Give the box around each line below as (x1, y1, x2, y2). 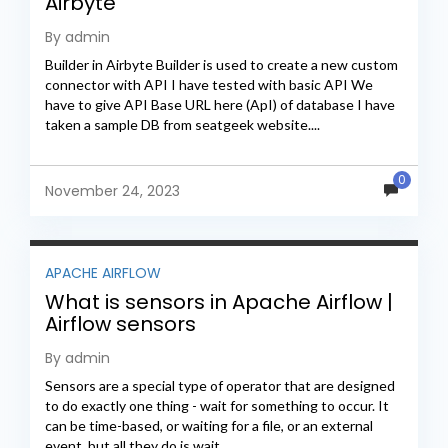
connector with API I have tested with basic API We (45, 76, 373, 94)
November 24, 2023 (45, 181, 180, 202)
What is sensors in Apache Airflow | (45, 287, 393, 316)
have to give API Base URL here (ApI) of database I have (45, 96, 395, 114)
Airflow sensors (45, 309, 196, 338)
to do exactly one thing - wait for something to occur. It (45, 396, 389, 414)
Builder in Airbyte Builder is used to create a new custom (45, 56, 398, 74)
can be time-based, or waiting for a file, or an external (45, 416, 373, 434)
